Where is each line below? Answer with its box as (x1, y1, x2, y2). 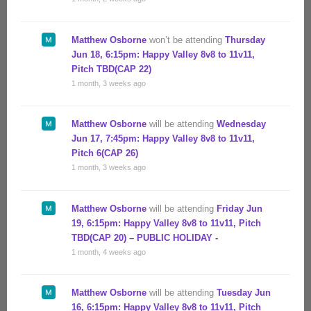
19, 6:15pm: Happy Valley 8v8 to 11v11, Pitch (72, 217, 261, 228)
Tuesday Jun (217, 287, 271, 299)
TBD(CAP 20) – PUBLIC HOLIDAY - (72, 232, 218, 243)
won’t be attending (146, 34, 225, 45)
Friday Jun (217, 203, 262, 214)
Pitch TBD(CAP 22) (72, 63, 151, 74)
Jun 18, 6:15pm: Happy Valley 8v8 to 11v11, (72, 49, 255, 60)
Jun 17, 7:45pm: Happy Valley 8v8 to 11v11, (72, 133, 255, 144)
